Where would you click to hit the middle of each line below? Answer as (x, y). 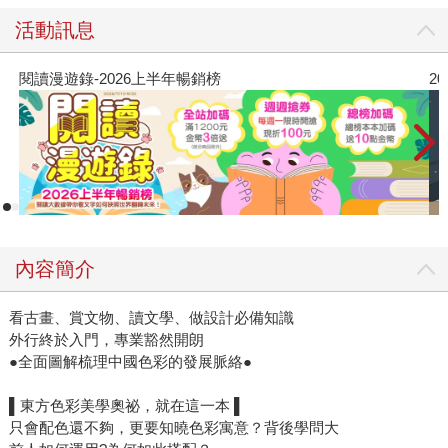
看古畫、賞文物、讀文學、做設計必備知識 (151, 318)
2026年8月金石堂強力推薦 (161, 78)
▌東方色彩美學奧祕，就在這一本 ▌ (126, 406)
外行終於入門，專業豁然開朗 (106, 340)
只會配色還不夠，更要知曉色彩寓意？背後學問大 (173, 428)
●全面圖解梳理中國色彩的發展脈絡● (130, 362)
